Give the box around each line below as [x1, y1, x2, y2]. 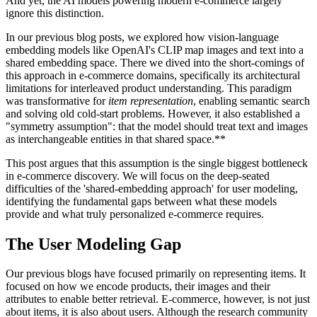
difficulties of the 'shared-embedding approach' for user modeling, [6, 182, 298, 195]
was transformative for [6, 94, 108, 107]
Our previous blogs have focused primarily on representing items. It [6, 267, 306, 280]
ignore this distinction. [6, 6, 104, 19]
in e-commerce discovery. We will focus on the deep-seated [6, 169, 270, 182]
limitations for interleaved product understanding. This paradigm [6, 81, 292, 94]
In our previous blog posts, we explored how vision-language [6, 30, 279, 43]
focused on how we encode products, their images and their [6, 280, 270, 293]
